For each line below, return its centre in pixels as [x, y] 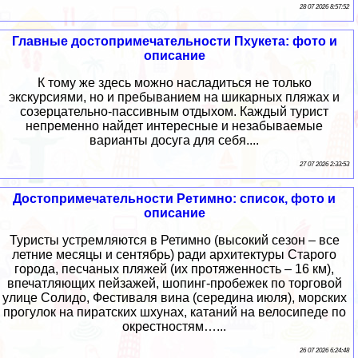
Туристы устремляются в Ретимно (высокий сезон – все [174, 240]
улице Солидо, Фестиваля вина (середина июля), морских [174, 297]
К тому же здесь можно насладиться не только [174, 82]
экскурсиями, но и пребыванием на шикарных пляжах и [174, 97]
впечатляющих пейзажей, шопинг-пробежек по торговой [174, 283]
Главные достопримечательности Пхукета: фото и [174, 41]
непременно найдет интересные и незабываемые [174, 125]
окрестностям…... [174, 326]
